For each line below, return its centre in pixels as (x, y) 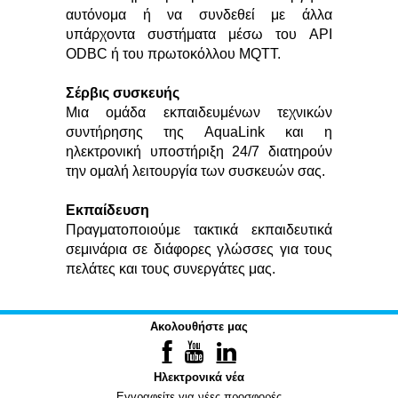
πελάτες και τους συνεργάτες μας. (171, 269)
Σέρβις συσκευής (123, 93)
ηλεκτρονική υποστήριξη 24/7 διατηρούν (199, 151)
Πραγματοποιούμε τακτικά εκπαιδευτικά (199, 230)
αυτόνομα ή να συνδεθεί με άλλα (199, 15)
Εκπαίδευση (107, 210)
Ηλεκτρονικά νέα (199, 377)
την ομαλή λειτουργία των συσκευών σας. (195, 171)
